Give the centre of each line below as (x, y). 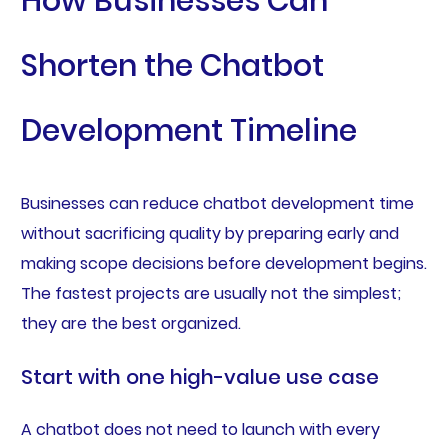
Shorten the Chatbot (172, 66)
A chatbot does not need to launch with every (200, 430)
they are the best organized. (130, 324)
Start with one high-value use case (199, 377)
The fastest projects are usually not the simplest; (210, 294)
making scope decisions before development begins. (223, 264)
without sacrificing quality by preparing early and (209, 234)
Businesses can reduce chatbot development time (217, 204)
